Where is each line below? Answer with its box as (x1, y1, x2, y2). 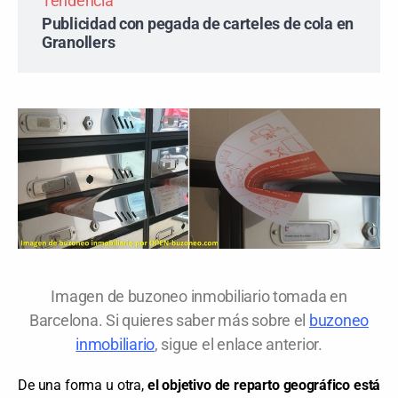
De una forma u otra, (18, 377, 147, 394)
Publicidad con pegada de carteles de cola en (42, 13, 354, 33)
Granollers (42, 32, 115, 52)
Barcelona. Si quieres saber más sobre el (28, 311, 309, 330)
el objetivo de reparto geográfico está (147, 377, 380, 394)
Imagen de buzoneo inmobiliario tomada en (51, 287, 347, 306)
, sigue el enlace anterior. (155, 335, 322, 354)
